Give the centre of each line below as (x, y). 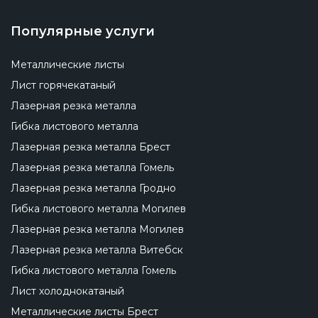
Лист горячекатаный (63, 85)
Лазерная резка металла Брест (91, 147)
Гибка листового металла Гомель (93, 270)
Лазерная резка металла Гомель (92, 168)
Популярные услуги (83, 31)
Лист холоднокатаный (67, 291)
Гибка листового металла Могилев (98, 209)
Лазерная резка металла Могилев (97, 229)
